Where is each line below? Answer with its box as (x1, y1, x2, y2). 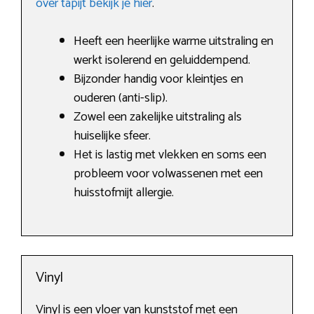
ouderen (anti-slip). (74, 88, 168, 109)
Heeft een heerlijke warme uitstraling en (74, 31, 273, 53)
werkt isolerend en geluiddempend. (74, 50, 250, 71)
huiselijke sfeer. (74, 125, 151, 147)
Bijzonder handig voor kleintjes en (74, 69, 243, 90)
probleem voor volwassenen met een (74, 163, 263, 185)
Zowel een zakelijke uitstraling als (74, 107, 242, 128)
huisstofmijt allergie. (74, 182, 174, 204)
